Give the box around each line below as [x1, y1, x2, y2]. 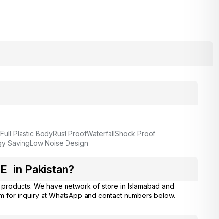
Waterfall [86, 130, 115, 138]
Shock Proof [114, 130, 155, 138]
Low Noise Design [29, 139, 88, 148]
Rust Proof [52, 130, 87, 138]
